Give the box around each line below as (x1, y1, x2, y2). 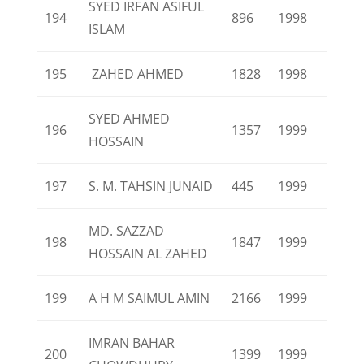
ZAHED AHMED (89, 65, 184, 83)
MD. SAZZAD (89, 222, 165, 240)
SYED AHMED (89, 110, 171, 128)
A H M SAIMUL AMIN (89, 289, 210, 307)
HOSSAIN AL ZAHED (89, 245, 208, 262)
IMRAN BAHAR (89, 334, 175, 352)
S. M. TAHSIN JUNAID (89, 177, 214, 195)
